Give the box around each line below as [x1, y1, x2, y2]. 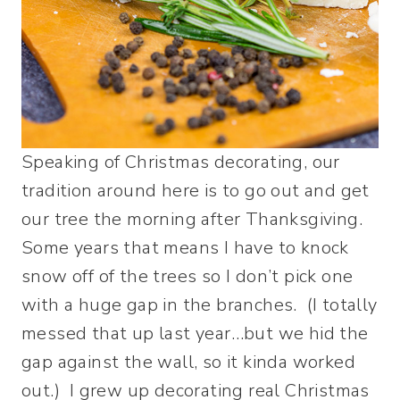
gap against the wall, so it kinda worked [21, 350, 355, 374]
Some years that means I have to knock [21, 236, 349, 260]
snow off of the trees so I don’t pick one [21, 264, 354, 288]
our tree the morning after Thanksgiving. [21, 207, 368, 231]
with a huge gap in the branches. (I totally [21, 293, 378, 317]
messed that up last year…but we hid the [21, 321, 369, 346]
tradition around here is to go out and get [21, 179, 370, 203]
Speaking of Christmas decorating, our [21, 150, 340, 174]
